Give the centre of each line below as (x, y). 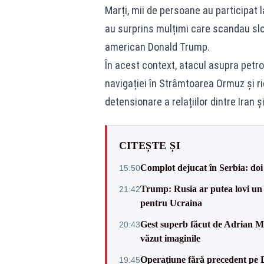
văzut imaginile (170, 238)
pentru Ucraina (171, 203)
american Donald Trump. (157, 47)
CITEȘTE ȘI (149, 146)
